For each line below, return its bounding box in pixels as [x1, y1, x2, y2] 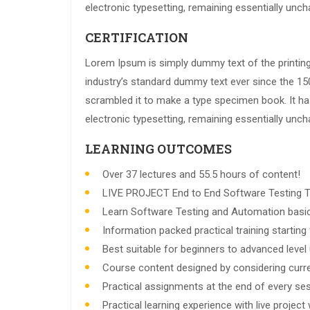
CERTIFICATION [85, 29, 188, 46]
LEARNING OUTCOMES [85, 140, 232, 157]
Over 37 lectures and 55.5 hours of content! [102, 168, 300, 181]
